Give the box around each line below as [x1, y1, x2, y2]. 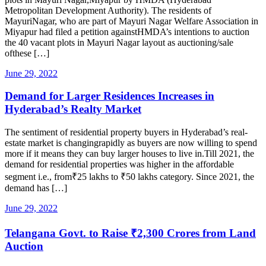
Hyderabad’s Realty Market [5, 103, 141, 116]
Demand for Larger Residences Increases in [5, 90, 214, 103]
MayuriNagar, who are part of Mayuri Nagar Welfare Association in [5, 15, 258, 26]
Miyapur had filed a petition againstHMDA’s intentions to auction [5, 26, 249, 37]
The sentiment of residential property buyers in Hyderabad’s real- [5, 127, 248, 138]
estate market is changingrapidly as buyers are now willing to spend [5, 138, 257, 148]
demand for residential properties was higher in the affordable [5, 159, 234, 170]
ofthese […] [5, 47, 49, 58]
